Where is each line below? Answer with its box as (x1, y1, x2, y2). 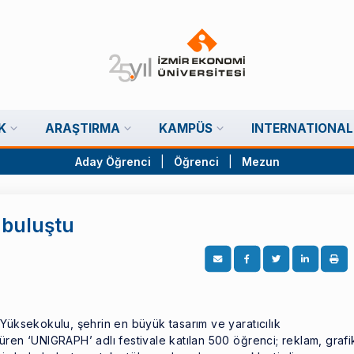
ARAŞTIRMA (45, 120, 120, 136)
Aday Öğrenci (74, 155, 151, 169)
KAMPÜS (159, 120, 213, 136)
